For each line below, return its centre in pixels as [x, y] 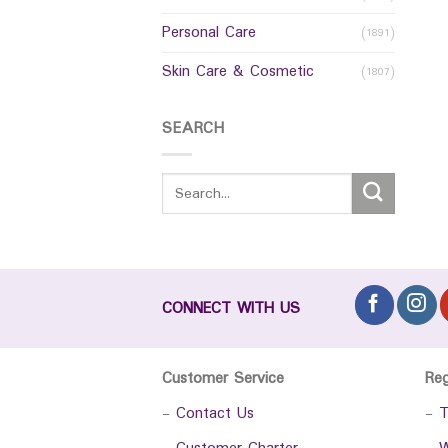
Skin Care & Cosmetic [238, 72]
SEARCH [194, 129]
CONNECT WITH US [231, 308]
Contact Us [215, 414]
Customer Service [223, 379]
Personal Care [209, 33]
